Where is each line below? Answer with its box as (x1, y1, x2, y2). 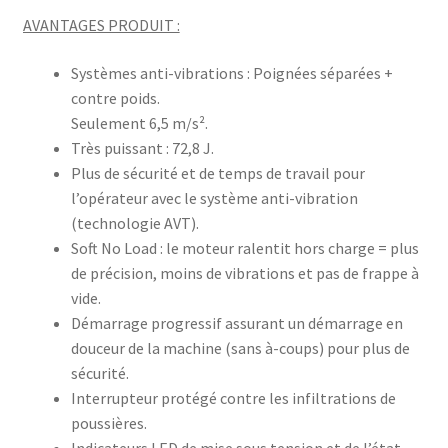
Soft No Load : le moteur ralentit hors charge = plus (70, 237, 419, 258)
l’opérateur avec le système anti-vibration (70, 187, 358, 208)
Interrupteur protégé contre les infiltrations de (70, 387, 396, 408)
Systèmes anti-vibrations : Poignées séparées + (70, 62, 393, 83)
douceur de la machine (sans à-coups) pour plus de (70, 337, 410, 358)
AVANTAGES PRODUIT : (22, 15, 180, 36)
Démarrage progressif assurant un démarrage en (70, 312, 403, 333)
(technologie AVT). (70, 212, 199, 233)
